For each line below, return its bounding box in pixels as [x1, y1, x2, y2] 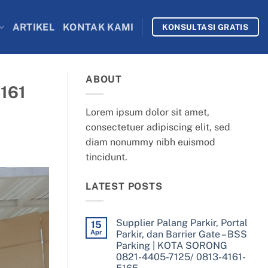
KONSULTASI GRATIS [162, 22, 249, 32]
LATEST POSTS [86, 180, 163, 192]
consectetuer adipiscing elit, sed [86, 121, 230, 133]
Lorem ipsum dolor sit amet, [86, 106, 209, 118]
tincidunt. [86, 151, 127, 163]
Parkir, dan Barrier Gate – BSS [116, 229, 247, 240]
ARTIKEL [12, 21, 55, 33]
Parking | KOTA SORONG [116, 240, 227, 252]
